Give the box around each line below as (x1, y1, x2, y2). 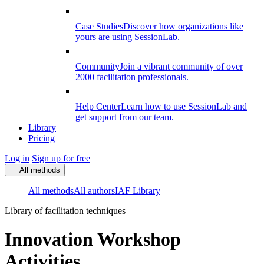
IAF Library (115, 186, 160, 196)
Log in (5, 153, 29, 163)
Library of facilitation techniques (5, 206, 126, 216)
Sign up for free (32, 153, 90, 163)
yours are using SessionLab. (75, 32, 180, 42)
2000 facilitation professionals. (75, 72, 189, 82)
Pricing (28, 133, 55, 143)
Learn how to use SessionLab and (121, 101, 247, 111)
